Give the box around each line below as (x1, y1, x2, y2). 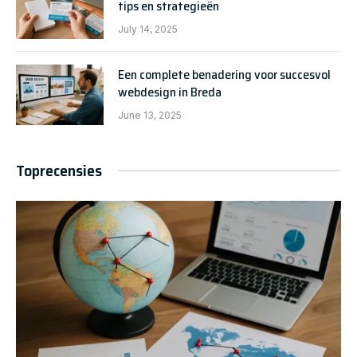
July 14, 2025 (118, 22, 178, 35)
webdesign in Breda (118, 81, 222, 102)
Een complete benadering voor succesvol (118, 64, 331, 84)
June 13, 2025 (118, 108, 182, 121)
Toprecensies (16, 157, 102, 183)
